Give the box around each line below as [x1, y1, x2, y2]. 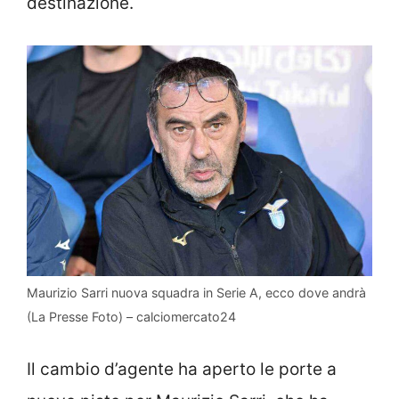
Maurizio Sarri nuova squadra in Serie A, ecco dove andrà [27, 284, 366, 300]
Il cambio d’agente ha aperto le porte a [27, 359, 337, 380]
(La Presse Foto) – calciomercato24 [27, 308, 236, 324]
